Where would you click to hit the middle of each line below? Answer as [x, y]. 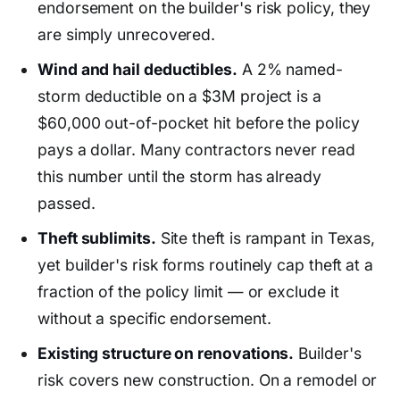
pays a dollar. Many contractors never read [196, 149]
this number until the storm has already [179, 176]
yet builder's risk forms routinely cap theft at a [206, 264]
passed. [67, 203]
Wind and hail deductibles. [137, 69]
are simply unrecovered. [127, 34]
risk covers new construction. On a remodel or [208, 379]
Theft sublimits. [97, 237]
